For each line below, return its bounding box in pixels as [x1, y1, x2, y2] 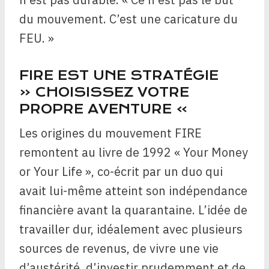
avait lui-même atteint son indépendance [19, 183, 247, 199]
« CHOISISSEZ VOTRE [19, 85, 189, 100]
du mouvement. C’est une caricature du [19, 11, 238, 28]
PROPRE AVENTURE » [19, 101, 188, 117]
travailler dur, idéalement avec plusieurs [19, 221, 243, 238]
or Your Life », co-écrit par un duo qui [19, 163, 223, 180]
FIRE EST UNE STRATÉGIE [19, 68, 219, 83]
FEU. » [19, 30, 54, 47]
